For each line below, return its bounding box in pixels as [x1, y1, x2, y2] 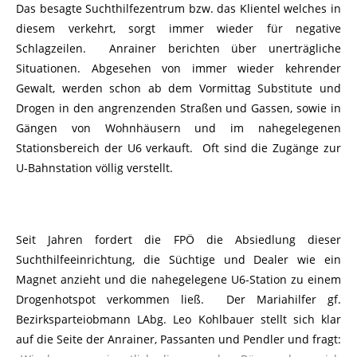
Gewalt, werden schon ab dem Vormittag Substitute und [16, 80, 341, 96]
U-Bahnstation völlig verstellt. [16, 160, 173, 176]
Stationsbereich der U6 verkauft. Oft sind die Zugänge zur [16, 140, 341, 156]
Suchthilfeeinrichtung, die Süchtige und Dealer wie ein [16, 252, 341, 268]
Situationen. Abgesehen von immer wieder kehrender [16, 61, 341, 76]
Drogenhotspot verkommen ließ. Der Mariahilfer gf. [16, 292, 341, 308]
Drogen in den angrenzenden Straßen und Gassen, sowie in [16, 100, 341, 116]
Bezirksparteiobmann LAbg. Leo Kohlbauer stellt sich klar [16, 312, 341, 328]
